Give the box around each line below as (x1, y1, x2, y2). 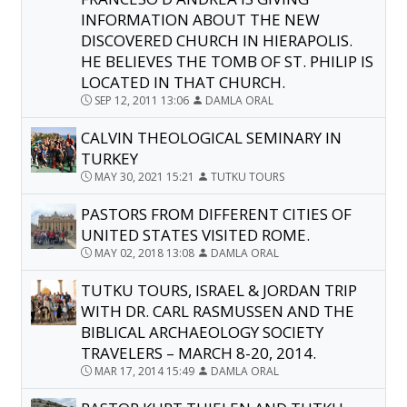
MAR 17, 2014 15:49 (94, 362, 195, 379)
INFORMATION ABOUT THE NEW (81, 8, 321, 30)
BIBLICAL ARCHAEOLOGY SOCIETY (81, 321, 324, 342)
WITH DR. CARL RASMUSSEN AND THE (81, 300, 355, 322)
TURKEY (81, 147, 139, 169)
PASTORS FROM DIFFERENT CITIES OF (81, 203, 352, 224)
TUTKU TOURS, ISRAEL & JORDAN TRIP (81, 279, 358, 301)
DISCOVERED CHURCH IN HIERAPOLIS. (81, 29, 353, 51)
